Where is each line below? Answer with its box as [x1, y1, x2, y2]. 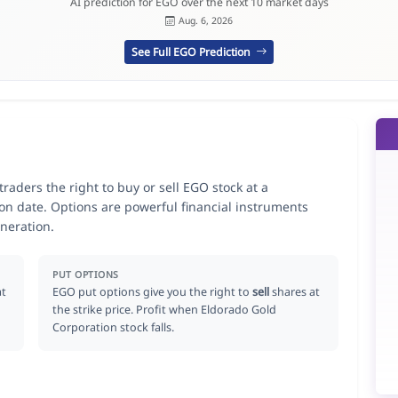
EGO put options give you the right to [52, 283, 253, 299]
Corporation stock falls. [52, 319, 175, 335]
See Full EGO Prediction [131, 44, 253, 60]
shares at [269, 283, 321, 299]
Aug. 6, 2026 [178, 14, 233, 28]
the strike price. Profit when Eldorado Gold [52, 301, 277, 317]
